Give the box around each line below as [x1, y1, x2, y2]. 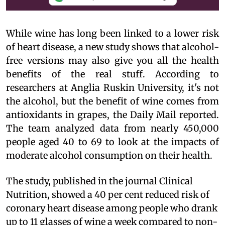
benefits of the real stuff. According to [6, 68, 219, 80]
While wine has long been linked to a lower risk [6, 27, 219, 39]
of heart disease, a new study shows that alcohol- [6, 41, 219, 53]
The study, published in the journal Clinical [6, 175, 193, 187]
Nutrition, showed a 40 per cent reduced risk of [6, 188, 209, 200]
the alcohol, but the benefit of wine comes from [6, 95, 219, 107]
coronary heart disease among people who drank [6, 202, 217, 214]
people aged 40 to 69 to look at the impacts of [6, 136, 219, 148]
